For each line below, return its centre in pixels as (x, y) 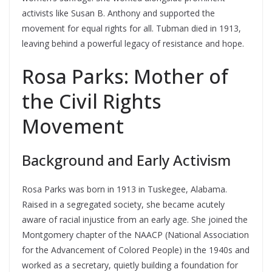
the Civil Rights (92, 101)
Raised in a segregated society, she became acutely (123, 204)
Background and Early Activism (126, 160)
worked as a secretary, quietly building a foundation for (130, 265)
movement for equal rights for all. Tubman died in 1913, (131, 28)
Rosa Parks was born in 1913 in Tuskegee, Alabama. (124, 189)
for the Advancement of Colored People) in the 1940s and (136, 250)
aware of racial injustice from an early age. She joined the (135, 219)
